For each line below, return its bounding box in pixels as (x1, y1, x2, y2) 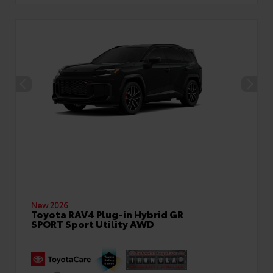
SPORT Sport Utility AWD (31, 216, 154, 230)
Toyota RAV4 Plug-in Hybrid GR (31, 207, 183, 221)
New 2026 (31, 199, 68, 210)
